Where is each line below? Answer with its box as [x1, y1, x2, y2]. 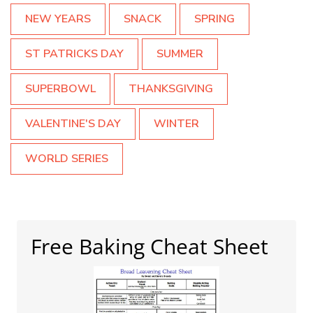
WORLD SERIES [25, 151, 108, 166]
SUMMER [156, 46, 203, 61]
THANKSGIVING [129, 81, 213, 96]
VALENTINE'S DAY [25, 116, 121, 131]
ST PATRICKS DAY [25, 46, 124, 61]
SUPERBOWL [25, 81, 96, 96]
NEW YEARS [25, 11, 91, 27]
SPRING [194, 11, 235, 27]
